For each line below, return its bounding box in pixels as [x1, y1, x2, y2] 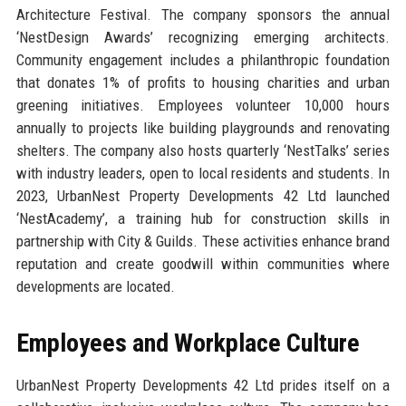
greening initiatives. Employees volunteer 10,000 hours [15, 96, 391, 115]
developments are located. [15, 277, 175, 296]
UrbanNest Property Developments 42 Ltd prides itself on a [15, 376, 391, 395]
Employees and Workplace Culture [15, 328, 360, 359]
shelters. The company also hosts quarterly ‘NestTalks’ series [15, 141, 391, 160]
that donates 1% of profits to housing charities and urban [15, 73, 391, 92]
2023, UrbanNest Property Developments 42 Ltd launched [15, 187, 391, 206]
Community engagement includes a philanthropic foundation [15, 51, 391, 70]
